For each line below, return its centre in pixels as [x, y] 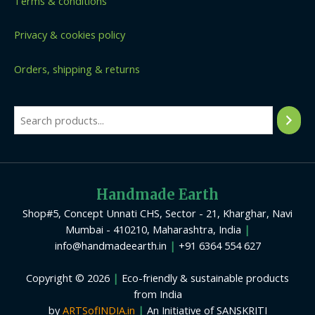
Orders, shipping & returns [77, 69]
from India [157, 294]
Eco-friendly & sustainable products [204, 277]
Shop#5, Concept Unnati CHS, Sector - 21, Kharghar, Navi [157, 213]
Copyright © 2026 [69, 277]
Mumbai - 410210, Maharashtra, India [154, 229]
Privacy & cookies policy [70, 35]
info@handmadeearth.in [112, 245]
